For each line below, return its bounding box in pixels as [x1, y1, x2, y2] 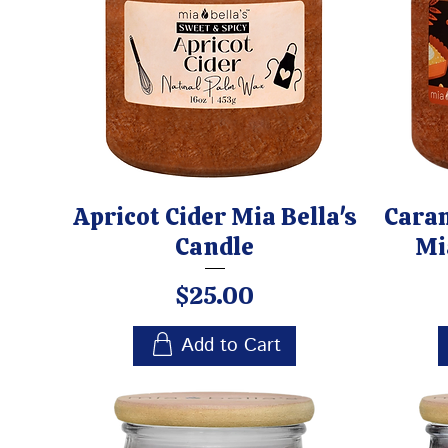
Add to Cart [180, 332, 281, 360]
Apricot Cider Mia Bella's [72, 201, 357, 233]
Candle [175, 231, 254, 263]
